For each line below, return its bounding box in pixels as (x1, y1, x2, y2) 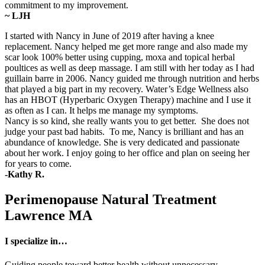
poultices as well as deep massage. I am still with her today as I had (5, 63, 254, 73)
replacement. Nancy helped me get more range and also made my (5, 41, 248, 52)
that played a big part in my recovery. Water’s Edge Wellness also (5, 84, 248, 95)
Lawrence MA (5, 208, 92, 224)
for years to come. (5, 159, 72, 169)
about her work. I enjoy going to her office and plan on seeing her (5, 148, 250, 159)
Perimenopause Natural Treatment (5, 192, 216, 208)
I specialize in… (5, 236, 67, 247)
